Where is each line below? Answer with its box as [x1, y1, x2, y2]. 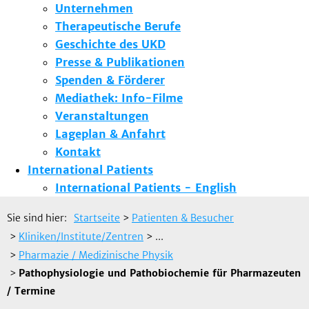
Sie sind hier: [7, 212, 67, 225]
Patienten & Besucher [132, 212, 234, 225]
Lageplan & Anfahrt [55, 127, 166, 141]
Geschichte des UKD [55, 37, 166, 52]
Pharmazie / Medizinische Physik [19, 249, 173, 262]
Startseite [74, 212, 120, 225]
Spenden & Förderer [55, 73, 165, 88]
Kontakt [55, 145, 101, 159]
